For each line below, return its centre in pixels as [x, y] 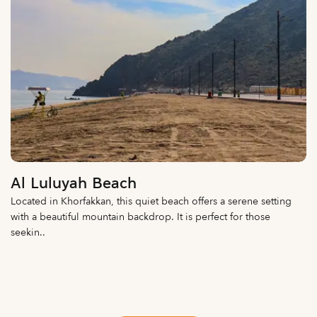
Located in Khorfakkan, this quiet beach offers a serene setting [151, 202]
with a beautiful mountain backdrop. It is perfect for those [140, 217]
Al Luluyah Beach [74, 185]
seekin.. [28, 233]
